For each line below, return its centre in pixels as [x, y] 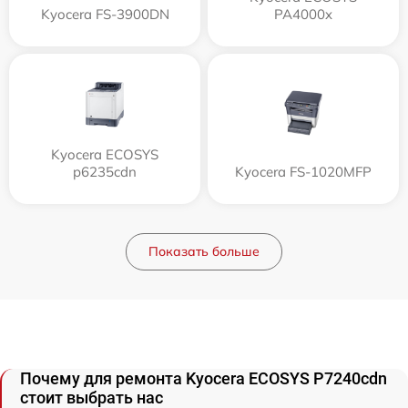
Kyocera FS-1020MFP [303, 172]
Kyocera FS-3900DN [105, 14]
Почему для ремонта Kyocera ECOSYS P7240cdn [204, 378]
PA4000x [303, 14]
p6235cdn [105, 172]
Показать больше [204, 251]
